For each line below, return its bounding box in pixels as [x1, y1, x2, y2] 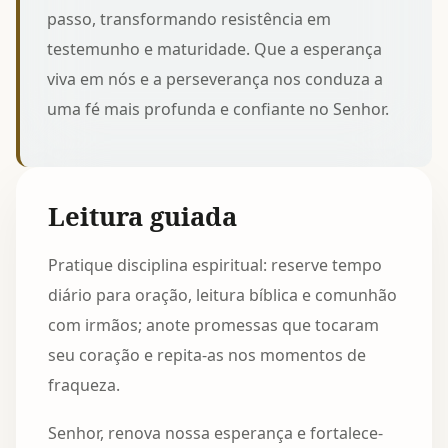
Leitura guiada [48, 198, 237, 234]
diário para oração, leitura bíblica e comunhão [48, 283, 397, 306]
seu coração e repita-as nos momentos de [48, 343, 366, 366]
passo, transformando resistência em [47, 7, 332, 30]
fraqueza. [48, 373, 120, 396]
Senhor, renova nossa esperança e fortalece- [48, 422, 383, 445]
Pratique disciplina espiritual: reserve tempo [48, 253, 382, 276]
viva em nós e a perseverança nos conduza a [47, 67, 384, 90]
